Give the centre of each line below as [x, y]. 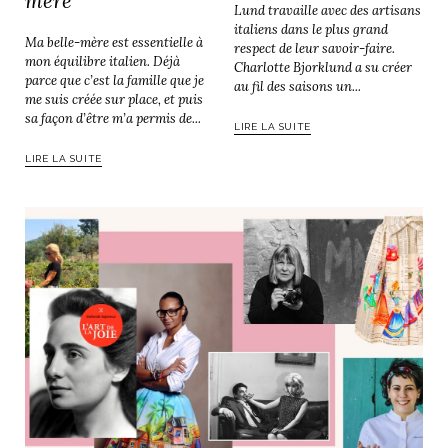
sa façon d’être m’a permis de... [113, 119]
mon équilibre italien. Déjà [102, 62]
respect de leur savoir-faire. [314, 48]
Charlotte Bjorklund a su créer [323, 67]
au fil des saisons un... [297, 86]
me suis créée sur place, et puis [114, 100]
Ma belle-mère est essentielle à [114, 43]
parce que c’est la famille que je [114, 81]
